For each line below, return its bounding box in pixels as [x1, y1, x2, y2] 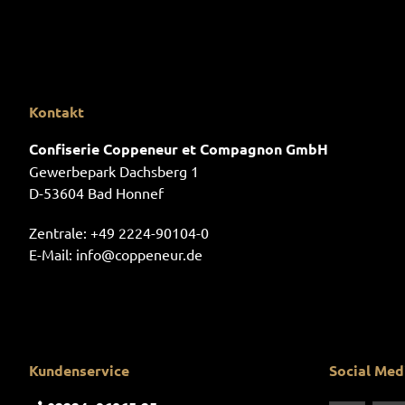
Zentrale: [29, 223, 90, 241]
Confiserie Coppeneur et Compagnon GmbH [29, 139, 328, 158]
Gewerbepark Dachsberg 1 [29, 162, 199, 180]
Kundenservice [29, 361, 129, 380]
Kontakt [29, 102, 84, 121]
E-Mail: [29, 245, 76, 263]
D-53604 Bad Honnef [29, 184, 164, 202]
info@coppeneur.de [76, 245, 202, 263]
